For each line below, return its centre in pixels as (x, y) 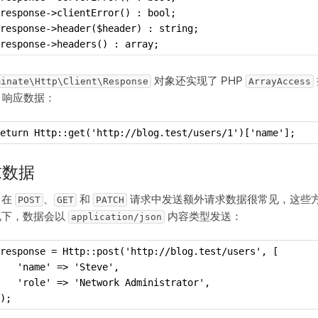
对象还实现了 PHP (198, 80)
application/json (116, 216)
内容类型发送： (203, 216)
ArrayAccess (280, 81)
